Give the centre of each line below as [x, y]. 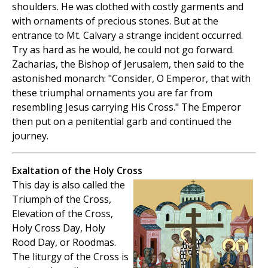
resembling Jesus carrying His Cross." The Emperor [127, 107]
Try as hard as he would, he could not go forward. [123, 50]
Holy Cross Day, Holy [59, 228]
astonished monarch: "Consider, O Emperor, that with [131, 79]
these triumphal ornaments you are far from [112, 93]
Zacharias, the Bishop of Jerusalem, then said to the [128, 64]
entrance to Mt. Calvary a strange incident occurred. [127, 36]
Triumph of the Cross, [62, 200]
